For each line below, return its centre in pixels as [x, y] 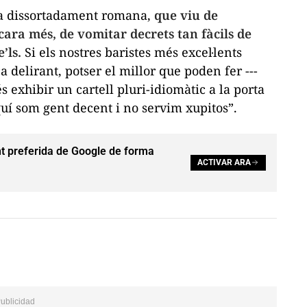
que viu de [186, 15]
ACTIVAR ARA [224, 163]
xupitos [207, 107]
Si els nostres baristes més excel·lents [132, 52]
